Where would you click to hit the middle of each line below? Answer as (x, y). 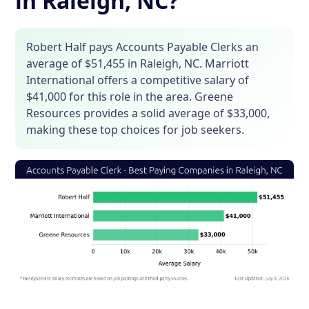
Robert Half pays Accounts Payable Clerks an (143, 47)
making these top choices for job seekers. (136, 129)
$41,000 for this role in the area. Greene (130, 96)
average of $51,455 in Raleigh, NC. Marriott (138, 63)
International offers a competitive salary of (138, 80)
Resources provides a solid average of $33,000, (148, 113)
